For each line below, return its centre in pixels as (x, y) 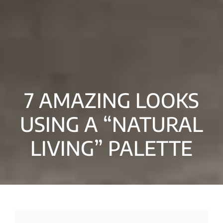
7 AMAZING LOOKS (111, 100)
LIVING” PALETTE (111, 148)
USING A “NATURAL (111, 124)
